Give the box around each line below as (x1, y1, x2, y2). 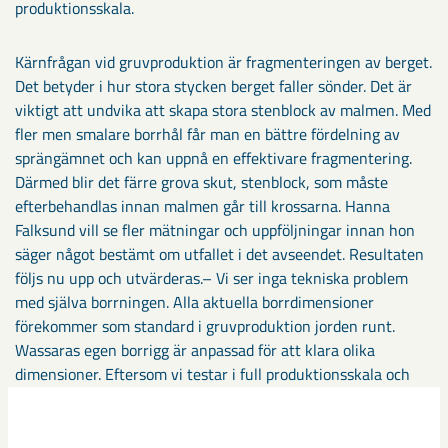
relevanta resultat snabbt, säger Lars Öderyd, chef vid (15, 409, 380, 434)
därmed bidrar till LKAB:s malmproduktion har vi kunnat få (15, 385, 412, 410)
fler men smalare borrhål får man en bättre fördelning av (15, 121, 400, 146)
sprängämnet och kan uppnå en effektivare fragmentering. (15, 145, 412, 170)
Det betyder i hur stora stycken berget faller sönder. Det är (15, 73, 412, 98)
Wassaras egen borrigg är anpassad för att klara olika (15, 337, 375, 362)
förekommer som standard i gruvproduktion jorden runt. (15, 313, 395, 338)
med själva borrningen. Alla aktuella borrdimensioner (15, 289, 374, 314)
